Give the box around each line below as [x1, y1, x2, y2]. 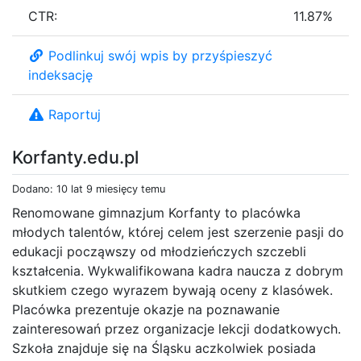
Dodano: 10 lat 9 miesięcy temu [12, 182, 165, 195]
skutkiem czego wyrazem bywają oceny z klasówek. [12, 281, 333, 298]
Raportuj [48, 106, 101, 122]
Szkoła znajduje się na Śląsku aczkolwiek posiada [12, 339, 316, 356]
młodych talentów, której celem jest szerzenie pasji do [12, 223, 344, 240]
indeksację [28, 66, 93, 83]
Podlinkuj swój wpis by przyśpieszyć [48, 47, 272, 64]
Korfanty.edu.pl [12, 146, 139, 168]
